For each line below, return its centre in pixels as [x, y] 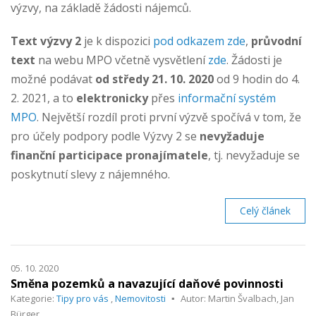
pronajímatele [167, 155]
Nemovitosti [140, 298]
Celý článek [265, 210]
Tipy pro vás [83, 298]
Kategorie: [34, 298]
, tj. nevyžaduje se [254, 155]
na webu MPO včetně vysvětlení [122, 60]
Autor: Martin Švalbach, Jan [237, 298]
